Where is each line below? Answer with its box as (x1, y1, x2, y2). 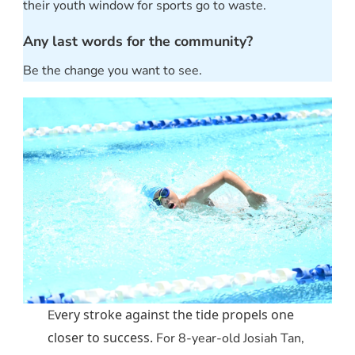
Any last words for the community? (23, 31, 253, 51)
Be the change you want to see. (23, 61, 202, 79)
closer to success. (48, 328, 154, 346)
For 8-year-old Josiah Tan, (153, 329, 305, 347)
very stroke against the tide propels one (55, 305, 295, 323)
